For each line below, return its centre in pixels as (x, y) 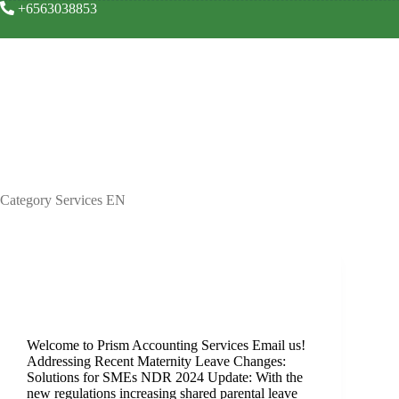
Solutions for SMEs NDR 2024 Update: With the (165, 377)
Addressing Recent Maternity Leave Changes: (156, 361)
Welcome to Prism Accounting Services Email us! (166, 345)
